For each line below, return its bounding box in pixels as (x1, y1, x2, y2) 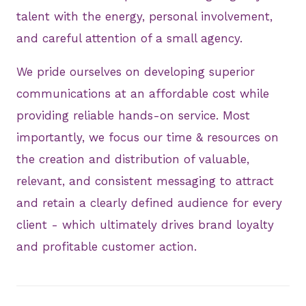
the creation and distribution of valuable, (16, 152, 249, 167)
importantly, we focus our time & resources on (16, 130, 279, 145)
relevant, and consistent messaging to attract (16, 174, 274, 189)
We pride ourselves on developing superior (16, 65, 255, 79)
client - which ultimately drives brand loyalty (16, 218, 274, 232)
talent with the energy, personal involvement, (16, 10, 273, 24)
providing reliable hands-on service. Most (16, 109, 250, 123)
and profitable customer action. (16, 240, 197, 254)
